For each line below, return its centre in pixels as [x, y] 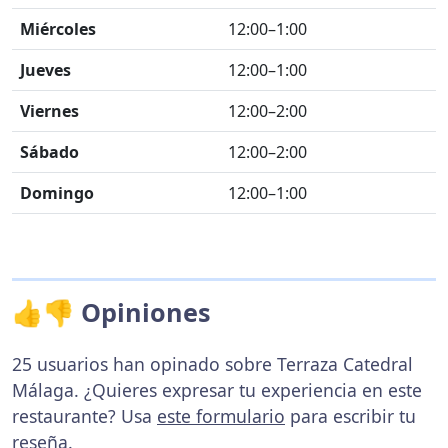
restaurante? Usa [84, 416]
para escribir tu [350, 416]
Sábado [49, 152]
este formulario [221, 416]
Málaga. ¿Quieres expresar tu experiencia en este [217, 390]
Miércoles [58, 29]
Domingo [57, 193]
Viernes [49, 111]
